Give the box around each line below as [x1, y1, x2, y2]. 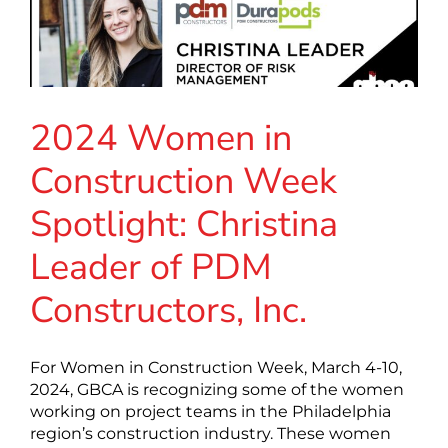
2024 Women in [30, 113, 292, 163]
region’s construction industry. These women [30, 423, 391, 443]
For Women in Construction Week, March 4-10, [30, 357, 402, 377]
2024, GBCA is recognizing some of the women [30, 379, 404, 399]
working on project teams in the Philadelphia [30, 401, 391, 421]
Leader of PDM [30, 242, 272, 292]
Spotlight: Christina [30, 199, 338, 249]
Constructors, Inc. [30, 285, 307, 335]
